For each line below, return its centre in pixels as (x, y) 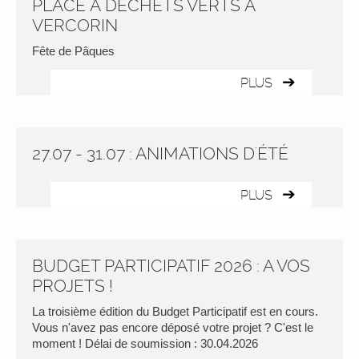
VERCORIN (75, 25)
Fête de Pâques (73, 51)
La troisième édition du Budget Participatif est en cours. (175, 311)
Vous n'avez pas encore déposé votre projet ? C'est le (173, 327)
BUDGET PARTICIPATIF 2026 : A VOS (171, 266)
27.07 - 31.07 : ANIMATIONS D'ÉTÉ (160, 153)
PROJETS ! (73, 286)
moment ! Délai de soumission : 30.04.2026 (145, 343)
